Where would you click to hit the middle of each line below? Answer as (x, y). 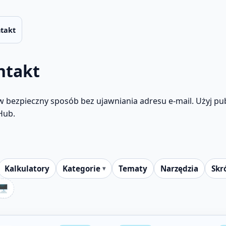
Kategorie (81, 168)
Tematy (133, 168)
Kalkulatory (27, 168)
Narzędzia (179, 168)
